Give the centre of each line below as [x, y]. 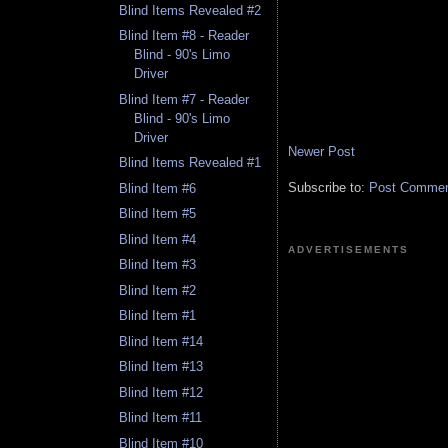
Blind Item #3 [158, 265]
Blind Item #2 [158, 290]
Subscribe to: [328, 187]
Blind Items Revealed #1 [190, 163]
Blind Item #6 [158, 188]
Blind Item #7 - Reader [184, 99]
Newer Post [321, 151]
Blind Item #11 [161, 418]
